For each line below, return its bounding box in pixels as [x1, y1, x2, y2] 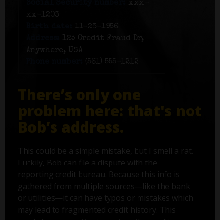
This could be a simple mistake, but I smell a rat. [17, 145, 193, 157]
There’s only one [17, 84, 141, 105]
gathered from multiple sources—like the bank [17, 181, 190, 192]
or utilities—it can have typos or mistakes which [17, 192, 193, 204]
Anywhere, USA [26, 47, 82, 55]
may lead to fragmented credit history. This [17, 204, 176, 216]
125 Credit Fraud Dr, [59, 35, 144, 43]
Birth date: [26, 23, 72, 31]
